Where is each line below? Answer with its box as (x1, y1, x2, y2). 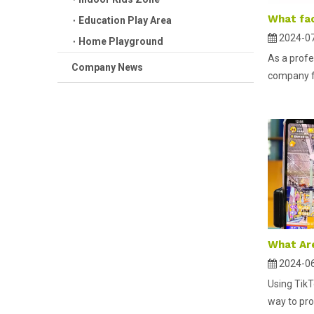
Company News (71, 62, 143, 73)
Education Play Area (78, 15, 172, 26)
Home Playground (78, 36, 163, 47)
